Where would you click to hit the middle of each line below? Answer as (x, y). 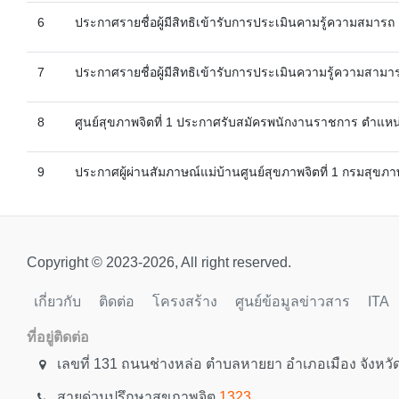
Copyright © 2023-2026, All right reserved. (159, 262)
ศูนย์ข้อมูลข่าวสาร (293, 301)
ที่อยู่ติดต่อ (58, 337)
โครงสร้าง (185, 301)
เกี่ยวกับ (57, 301)
